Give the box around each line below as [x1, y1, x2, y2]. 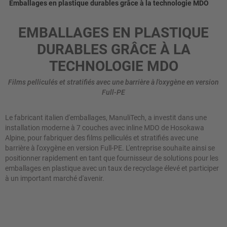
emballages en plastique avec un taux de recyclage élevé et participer [5, 164, 219, 172]
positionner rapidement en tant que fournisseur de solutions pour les [5, 154, 218, 162]
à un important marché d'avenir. [5, 174, 104, 182]
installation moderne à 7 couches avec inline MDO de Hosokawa [5, 124, 204, 132]
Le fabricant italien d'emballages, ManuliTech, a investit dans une [5, 113, 207, 122]
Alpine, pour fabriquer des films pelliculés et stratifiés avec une [5, 134, 198, 142]
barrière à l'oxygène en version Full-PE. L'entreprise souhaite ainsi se [5, 144, 215, 152]
